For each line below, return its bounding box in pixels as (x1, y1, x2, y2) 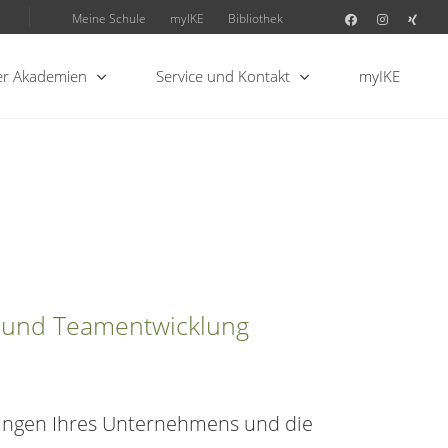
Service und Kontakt (155, 66, 290, 86)
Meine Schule (72, 10, 146, 26)
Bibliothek (228, 10, 283, 26)
